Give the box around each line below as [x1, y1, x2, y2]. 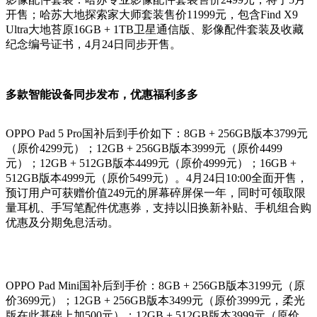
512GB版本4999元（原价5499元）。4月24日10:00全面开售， [6, 172, 308, 185]
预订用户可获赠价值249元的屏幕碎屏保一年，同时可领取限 [6, 187, 306, 200]
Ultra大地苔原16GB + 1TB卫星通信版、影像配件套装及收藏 [6, 23, 304, 36]
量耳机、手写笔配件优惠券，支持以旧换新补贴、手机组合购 [6, 202, 311, 214]
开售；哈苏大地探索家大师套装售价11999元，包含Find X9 [6, 8, 298, 21]
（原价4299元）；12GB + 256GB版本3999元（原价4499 [6, 142, 282, 155]
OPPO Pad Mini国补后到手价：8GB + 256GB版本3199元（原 [6, 279, 305, 292]
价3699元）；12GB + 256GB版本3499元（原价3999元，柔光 [6, 294, 305, 307]
